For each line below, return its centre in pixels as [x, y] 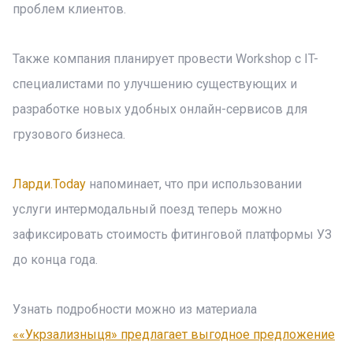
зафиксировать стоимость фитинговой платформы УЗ [172, 234]
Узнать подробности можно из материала [135, 309]
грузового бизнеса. [69, 134]
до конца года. [55, 260]
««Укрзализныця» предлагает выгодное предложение [174, 334]
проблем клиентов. [69, 9]
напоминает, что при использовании [194, 184]
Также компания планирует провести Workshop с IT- [165, 59]
